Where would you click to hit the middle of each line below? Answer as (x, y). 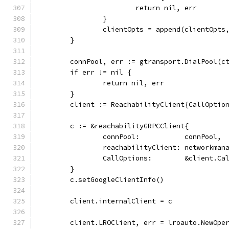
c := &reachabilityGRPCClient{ (129, 126)
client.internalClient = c (121, 201)
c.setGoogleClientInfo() (117, 180)
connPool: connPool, (162, 137)
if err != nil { (101, 72)
